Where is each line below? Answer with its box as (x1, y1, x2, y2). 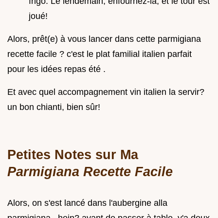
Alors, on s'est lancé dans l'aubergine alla (7, 198, 167, 208)
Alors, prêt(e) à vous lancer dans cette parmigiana (7, 34, 201, 44)
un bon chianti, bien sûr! (7, 102, 100, 112)
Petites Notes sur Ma (7, 146, 138, 162)
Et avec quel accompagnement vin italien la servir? (7, 87, 204, 97)
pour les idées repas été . (7, 64, 106, 74)
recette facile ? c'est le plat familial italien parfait (7, 49, 192, 59)
